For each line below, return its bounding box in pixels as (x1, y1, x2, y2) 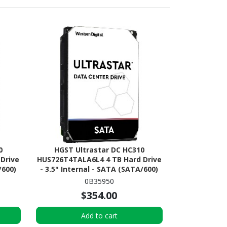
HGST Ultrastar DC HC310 (54, 144, 144, 155)
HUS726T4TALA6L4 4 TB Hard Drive (36, 154, 162, 164)
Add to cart (81, 210, 118, 220)
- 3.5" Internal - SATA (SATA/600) (40, 164, 159, 174)
